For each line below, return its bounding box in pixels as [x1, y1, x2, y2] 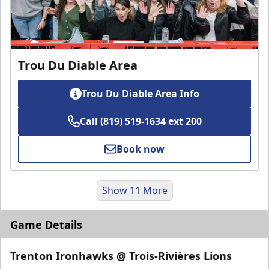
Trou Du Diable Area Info [82, 86, 199, 100]
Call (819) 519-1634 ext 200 [79, 114, 202, 128]
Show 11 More [101, 183, 168, 197]
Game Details [10, 217, 82, 232]
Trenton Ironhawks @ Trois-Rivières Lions [10, 248, 232, 263]
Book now [116, 142, 165, 156]
